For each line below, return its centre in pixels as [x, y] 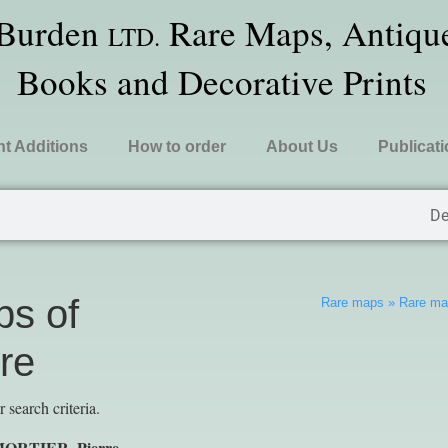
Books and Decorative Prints [222, 81]
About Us [301, 146]
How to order [176, 146]
